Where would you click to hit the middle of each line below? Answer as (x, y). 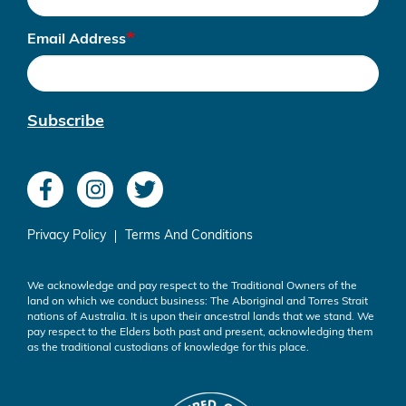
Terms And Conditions (189, 237)
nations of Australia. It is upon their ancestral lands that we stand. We (201, 318)
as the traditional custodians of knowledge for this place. (168, 348)
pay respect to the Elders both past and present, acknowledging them (200, 333)
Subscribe (66, 122)
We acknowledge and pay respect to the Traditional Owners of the (192, 287)
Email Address (77, 40)
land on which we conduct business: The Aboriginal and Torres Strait (198, 302)
